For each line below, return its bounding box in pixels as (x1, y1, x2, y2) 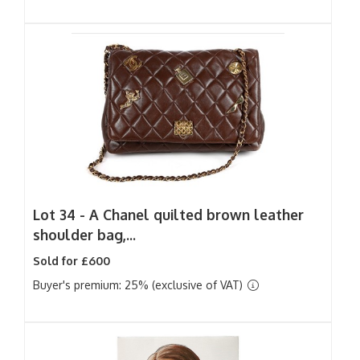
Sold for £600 (33, 254, 110, 268)
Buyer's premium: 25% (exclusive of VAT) (33, 278, 246, 292)
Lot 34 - (33, 206, 89, 223)
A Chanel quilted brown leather (89, 206, 304, 223)
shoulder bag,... (33, 226, 136, 243)
